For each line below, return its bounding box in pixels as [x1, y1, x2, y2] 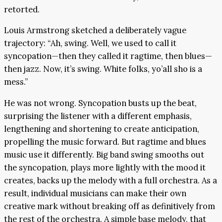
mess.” [4, 76, 28, 88]
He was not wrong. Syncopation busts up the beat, [4, 97, 197, 109]
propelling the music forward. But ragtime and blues [4, 136, 206, 147]
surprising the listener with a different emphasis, [4, 110, 192, 121]
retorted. [4, 3, 40, 15]
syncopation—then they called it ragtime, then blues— [4, 51, 212, 62]
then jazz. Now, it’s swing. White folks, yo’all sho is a [4, 63, 202, 75]
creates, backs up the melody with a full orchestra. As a [4, 174, 217, 186]
